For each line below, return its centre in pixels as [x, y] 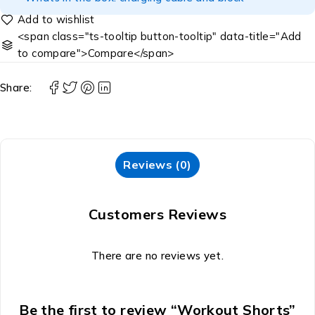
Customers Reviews [157, 214]
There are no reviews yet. [157, 255]
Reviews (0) [157, 164]
